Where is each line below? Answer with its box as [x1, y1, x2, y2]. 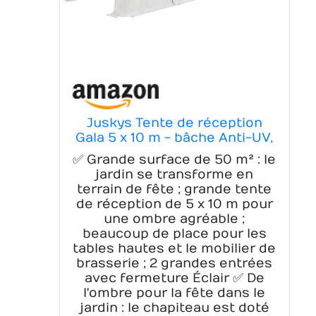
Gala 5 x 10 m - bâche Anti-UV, [75, 130, 274, 145]
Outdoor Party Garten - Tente [77, 174, 272, 190]
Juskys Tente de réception [86, 115, 262, 130]
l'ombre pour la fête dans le [83, 285, 266, 300]
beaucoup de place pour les [82, 226, 267, 241]
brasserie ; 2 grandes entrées [76, 255, 273, 271]
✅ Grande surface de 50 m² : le [73, 152, 276, 167]
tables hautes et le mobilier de [73, 241, 276, 256]
